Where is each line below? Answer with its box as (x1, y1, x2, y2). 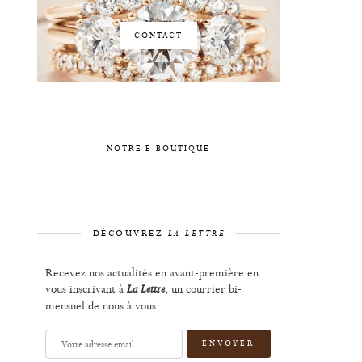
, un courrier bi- (165, 280, 242, 297)
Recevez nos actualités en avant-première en (45, 263, 259, 280)
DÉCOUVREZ (92, 227, 168, 239)
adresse (44, 343, 86, 358)
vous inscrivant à (45, 280, 127, 297)
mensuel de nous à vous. (45, 297, 160, 314)
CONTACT (134, 29, 183, 41)
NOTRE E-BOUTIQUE (107, 142, 210, 154)
